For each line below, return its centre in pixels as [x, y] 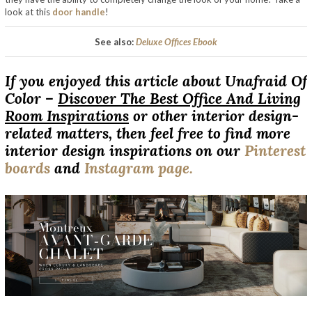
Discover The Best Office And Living [179, 99]
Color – [31, 99]
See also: [115, 41]
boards [28, 169]
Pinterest [275, 151]
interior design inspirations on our [125, 151]
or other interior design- [214, 116]
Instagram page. [139, 169]
